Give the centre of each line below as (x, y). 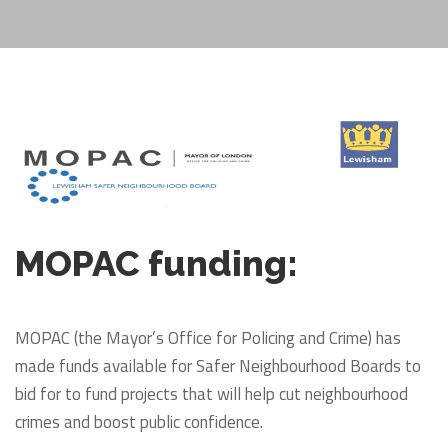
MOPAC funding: (156, 262)
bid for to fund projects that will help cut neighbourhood (211, 393)
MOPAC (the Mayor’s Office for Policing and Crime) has (208, 337)
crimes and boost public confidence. (139, 421)
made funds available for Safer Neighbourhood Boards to (218, 365)
